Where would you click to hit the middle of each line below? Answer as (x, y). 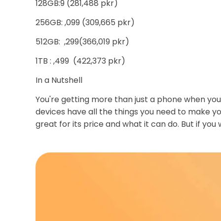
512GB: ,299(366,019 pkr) (82, 42)
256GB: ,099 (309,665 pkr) (85, 22)
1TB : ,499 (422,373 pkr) (80, 61)
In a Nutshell (60, 80)
